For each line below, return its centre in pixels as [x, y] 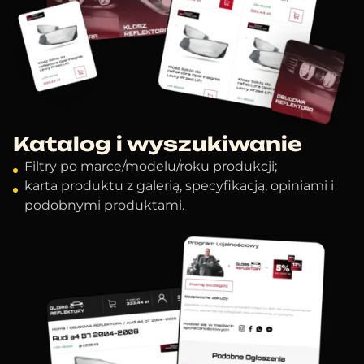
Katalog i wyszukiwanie [158, 144]
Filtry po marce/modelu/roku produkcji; [151, 167]
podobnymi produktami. [104, 206]
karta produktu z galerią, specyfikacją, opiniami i [179, 186]
